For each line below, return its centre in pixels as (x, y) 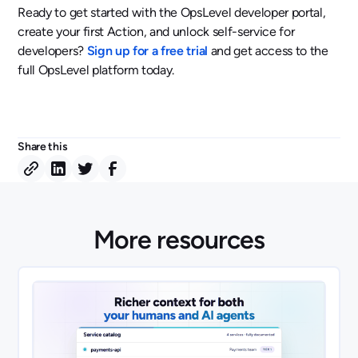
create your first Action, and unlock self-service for (156, 31)
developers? (52, 50)
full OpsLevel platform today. (96, 70)
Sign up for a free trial (149, 50)
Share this (43, 146)
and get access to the (269, 50)
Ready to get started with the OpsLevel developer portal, (172, 12)
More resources (179, 239)
